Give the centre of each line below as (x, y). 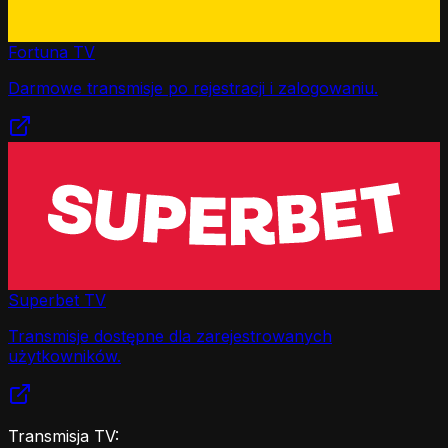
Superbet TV (57, 299)
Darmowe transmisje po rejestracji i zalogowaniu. (193, 87)
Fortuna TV (51, 51)
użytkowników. (64, 355)
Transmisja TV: (63, 435)
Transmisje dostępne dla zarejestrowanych (170, 335)
